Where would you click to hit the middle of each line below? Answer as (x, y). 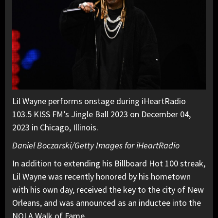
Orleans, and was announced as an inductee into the (107, 203)
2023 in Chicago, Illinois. (55, 127)
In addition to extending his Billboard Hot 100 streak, (109, 163)
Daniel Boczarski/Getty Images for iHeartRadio (96, 145)
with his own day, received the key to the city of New (108, 190)
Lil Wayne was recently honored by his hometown (101, 177)
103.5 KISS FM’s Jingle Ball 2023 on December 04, (101, 114)
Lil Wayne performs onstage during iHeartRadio (99, 101)
